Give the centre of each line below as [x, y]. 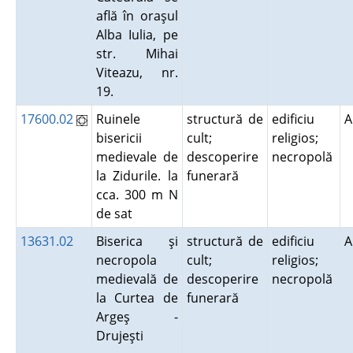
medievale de [137, 157]
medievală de [137, 279]
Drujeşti [123, 336]
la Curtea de [137, 298]
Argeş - [137, 317]
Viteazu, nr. [137, 72]
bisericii [119, 138]
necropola [126, 260]
